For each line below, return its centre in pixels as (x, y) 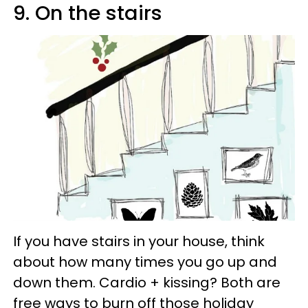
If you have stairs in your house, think (139, 242)
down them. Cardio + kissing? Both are (147, 283)
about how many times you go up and (145, 262)
